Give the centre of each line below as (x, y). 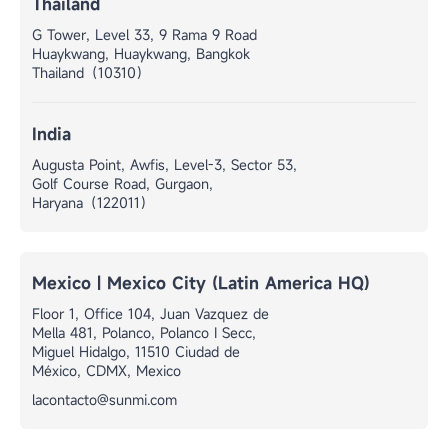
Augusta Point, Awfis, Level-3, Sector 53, (164, 164)
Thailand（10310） (91, 72)
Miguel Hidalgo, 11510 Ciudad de (136, 351)
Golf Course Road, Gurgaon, (122, 183)
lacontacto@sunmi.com (104, 399)
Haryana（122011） (93, 202)
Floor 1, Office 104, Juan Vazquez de (150, 313)
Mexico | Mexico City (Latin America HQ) (201, 282)
